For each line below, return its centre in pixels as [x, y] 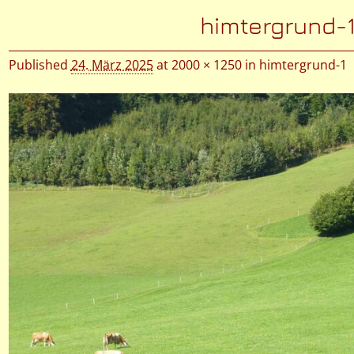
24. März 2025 [112, 64]
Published [40, 64]
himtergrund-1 [303, 64]
